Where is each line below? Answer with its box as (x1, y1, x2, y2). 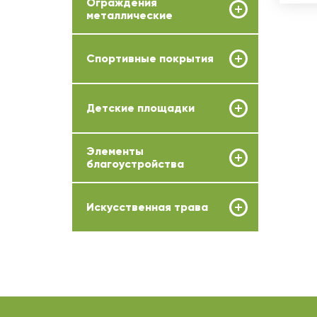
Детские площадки (86, 101, 195, 115)
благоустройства (86, 157, 184, 171)
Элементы (86, 144, 144, 158)
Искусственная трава (86, 200, 208, 214)
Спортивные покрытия (86, 52, 214, 65)
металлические (86, 8, 173, 22)
